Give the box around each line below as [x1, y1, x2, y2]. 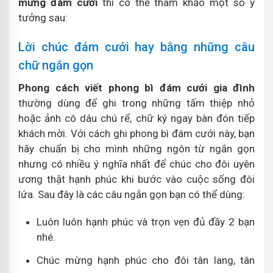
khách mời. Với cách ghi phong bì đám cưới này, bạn [18, 127, 255, 140]
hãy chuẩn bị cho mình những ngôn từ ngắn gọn [18, 143, 255, 155]
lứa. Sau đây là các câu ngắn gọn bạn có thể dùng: [18, 188, 245, 200]
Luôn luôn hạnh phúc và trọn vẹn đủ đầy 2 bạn [37, 216, 255, 228]
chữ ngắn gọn [18, 58, 93, 73]
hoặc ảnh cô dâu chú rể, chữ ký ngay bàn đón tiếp [18, 112, 255, 124]
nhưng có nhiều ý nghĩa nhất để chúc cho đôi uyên [18, 158, 255, 170]
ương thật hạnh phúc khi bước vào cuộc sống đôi [18, 173, 255, 185]
